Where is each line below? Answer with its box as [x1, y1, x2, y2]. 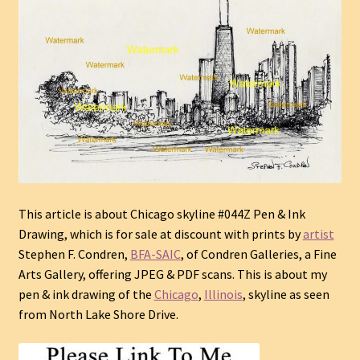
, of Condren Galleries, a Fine [180, 246, 337, 263]
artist [302, 226, 334, 243]
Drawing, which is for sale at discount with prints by [18, 226, 303, 243]
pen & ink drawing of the [18, 286, 154, 303]
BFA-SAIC [129, 246, 181, 263]
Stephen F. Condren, [18, 246, 130, 263]
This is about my [234, 266, 327, 283]
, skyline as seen [242, 286, 329, 303]
